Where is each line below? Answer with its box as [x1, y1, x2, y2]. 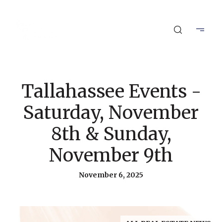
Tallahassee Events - [21, 80, 201, 103]
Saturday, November [23, 102, 199, 124]
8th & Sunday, [51, 123, 171, 145]
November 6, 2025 [79, 170, 143, 179]
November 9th [49, 144, 173, 166]
